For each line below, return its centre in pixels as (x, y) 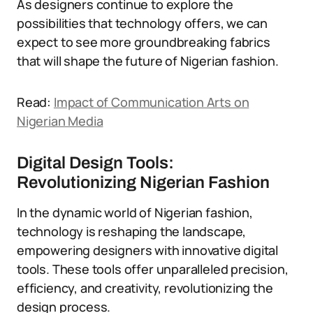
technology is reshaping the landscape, (132, 231)
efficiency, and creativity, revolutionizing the (145, 288)
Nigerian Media (60, 121)
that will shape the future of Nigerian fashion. (148, 61)
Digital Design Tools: (95, 163)
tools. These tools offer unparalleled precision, (153, 269)
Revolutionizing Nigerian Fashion (143, 182)
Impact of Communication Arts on (151, 102)
